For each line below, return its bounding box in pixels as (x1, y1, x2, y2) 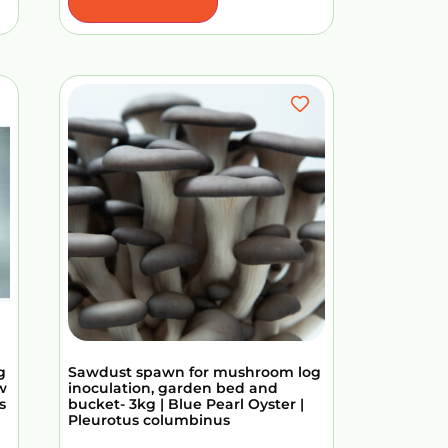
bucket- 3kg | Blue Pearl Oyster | (68, 394, 304, 413)
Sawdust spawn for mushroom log (68, 362, 321, 381)
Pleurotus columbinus (68, 410, 230, 429)
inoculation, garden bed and (68, 378, 278, 397)
